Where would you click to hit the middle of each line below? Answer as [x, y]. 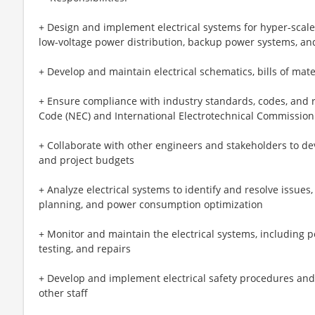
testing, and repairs [85, 248]
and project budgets [86, 160]
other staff [63, 292]
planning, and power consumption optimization [151, 204]
